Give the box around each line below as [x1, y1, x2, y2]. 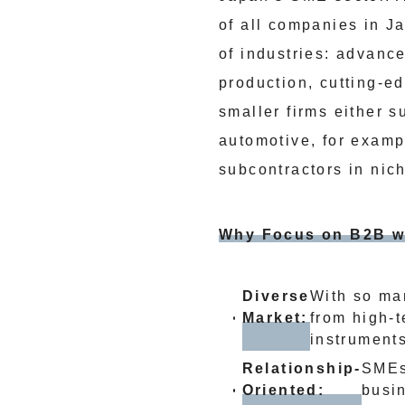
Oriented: [241, 382, 325, 398]
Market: [241, 310, 308, 325]
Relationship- [241, 361, 362, 376]
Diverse [241, 288, 310, 304]
